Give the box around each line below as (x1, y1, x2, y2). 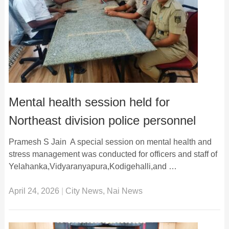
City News (65, 186, 103, 195)
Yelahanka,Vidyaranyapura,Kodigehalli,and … (8, 162, 177, 171)
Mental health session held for (8, 95, 170, 109)
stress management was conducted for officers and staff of (8, 149, 217, 158)
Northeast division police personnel (8, 113, 196, 127)
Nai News (106, 186, 143, 195)
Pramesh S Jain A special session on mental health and (8, 137, 212, 146)
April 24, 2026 (8, 186, 59, 195)
